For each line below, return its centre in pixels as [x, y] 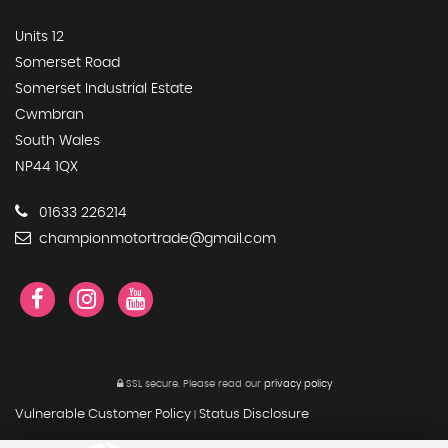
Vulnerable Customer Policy [103, 414]
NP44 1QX [46, 166]
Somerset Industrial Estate [104, 88]
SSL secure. [151, 383]
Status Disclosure [254, 414]
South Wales [57, 140]
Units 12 [39, 36]
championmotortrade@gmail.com [155, 238]
